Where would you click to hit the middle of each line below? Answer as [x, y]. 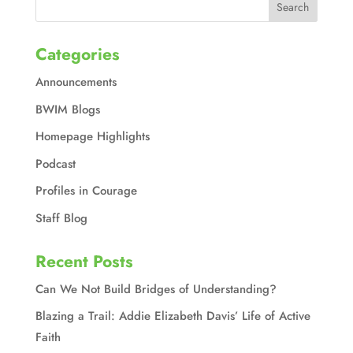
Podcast [55, 163]
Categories [77, 54]
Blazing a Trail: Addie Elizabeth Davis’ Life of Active [173, 316]
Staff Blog [61, 218]
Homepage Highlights [92, 136]
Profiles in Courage [86, 191]
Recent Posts [84, 261]
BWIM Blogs [67, 109]
